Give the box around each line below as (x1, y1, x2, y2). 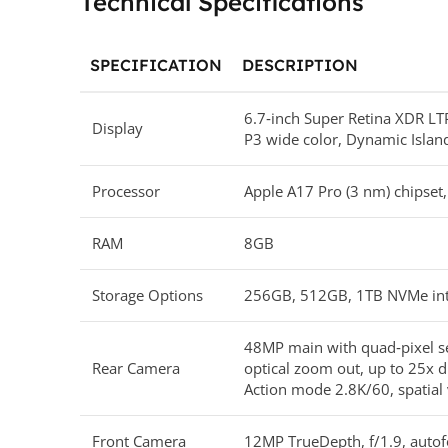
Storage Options (92, 284, 203, 305)
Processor (92, 180, 160, 201)
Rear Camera (92, 357, 180, 378)
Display (92, 117, 143, 138)
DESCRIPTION (242, 54, 358, 75)
